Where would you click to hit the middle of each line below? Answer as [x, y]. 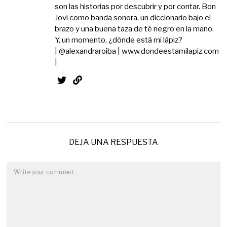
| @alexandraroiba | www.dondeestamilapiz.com [137, 51]
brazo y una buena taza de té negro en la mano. [135, 29]
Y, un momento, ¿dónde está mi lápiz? [119, 40]
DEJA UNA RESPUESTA [113, 142]
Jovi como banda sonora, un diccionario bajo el [133, 17]
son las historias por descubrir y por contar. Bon [136, 6]
